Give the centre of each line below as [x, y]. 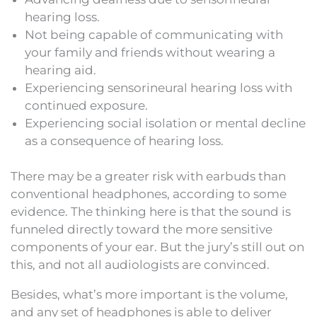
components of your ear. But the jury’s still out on [157, 247]
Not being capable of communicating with [154, 34]
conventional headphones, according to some [149, 194]
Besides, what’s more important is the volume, [149, 294]
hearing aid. [60, 70]
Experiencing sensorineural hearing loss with [158, 87]
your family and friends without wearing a [150, 52]
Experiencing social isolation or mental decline [165, 123]
